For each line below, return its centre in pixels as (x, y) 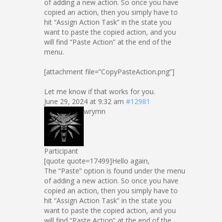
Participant (61, 151)
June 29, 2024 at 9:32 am (84, 101)
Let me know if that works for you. (100, 91)
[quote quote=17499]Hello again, (97, 161)
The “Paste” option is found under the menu (115, 171)
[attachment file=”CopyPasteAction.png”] (109, 72)
